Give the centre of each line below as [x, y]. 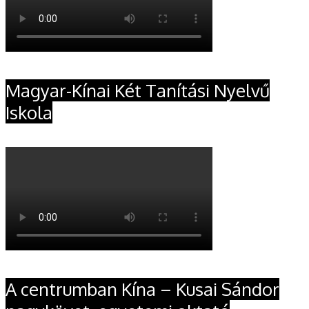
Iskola [29, 112]
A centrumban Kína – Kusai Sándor [142, 289]
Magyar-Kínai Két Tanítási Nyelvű [138, 90]
